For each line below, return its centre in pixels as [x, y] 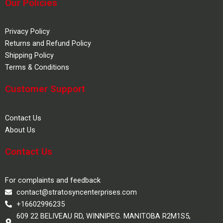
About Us [20, 130]
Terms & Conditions [37, 67]
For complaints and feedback [53, 180]
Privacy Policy [27, 32]
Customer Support [45, 89]
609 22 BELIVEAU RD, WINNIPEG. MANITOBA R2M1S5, [103, 216]
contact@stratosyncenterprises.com [76, 192]
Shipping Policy [29, 56]
